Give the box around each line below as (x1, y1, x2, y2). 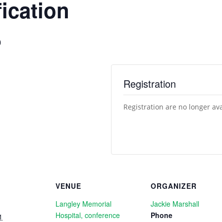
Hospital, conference (55, 210, 120, 220)
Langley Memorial (55, 198, 111, 209)
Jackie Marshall (151, 198, 199, 209)
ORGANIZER (151, 180, 197, 191)
